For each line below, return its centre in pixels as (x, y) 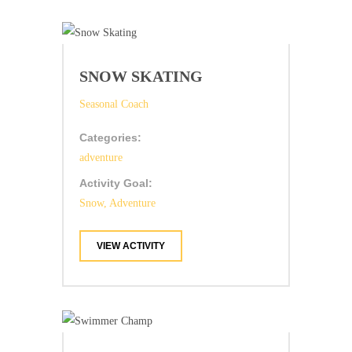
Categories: (110, 138)
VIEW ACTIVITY (131, 246)
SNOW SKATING (141, 77)
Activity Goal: (116, 183)
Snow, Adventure (117, 203)
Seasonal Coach (114, 104)
